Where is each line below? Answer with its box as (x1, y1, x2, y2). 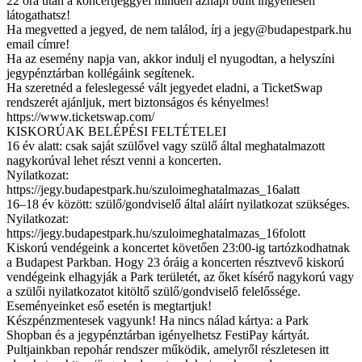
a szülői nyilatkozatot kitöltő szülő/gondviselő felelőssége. (6, 284, 301, 298)
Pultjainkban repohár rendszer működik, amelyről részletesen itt (6, 342, 329, 356)
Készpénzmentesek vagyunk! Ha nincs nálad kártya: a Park (6, 313, 309, 327)
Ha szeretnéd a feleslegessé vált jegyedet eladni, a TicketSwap (6, 80, 322, 95)
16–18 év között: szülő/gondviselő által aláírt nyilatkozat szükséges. (6, 196, 350, 211)
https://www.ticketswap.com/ (6, 109, 154, 124)
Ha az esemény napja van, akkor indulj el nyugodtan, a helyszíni (6, 51, 335, 65)
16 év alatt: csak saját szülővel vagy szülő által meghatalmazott (6, 138, 325, 153)
